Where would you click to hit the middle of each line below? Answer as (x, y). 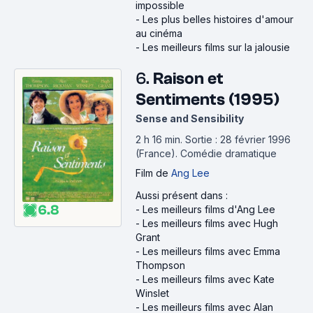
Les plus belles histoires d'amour (218, 19)
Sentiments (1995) (208, 100)
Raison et (188, 79)
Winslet (152, 293)
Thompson (160, 265)
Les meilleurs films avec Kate (209, 279)
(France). (158, 153)
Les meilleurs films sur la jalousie (216, 47)
